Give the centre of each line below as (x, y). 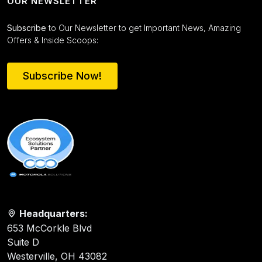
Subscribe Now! (62, 75)
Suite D (23, 242)
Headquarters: (54, 213)
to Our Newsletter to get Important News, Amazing (144, 27)
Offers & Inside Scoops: (53, 40)
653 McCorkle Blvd (49, 228)
